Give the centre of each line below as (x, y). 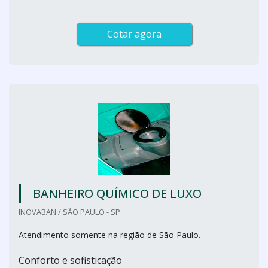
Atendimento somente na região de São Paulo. (109, 235)
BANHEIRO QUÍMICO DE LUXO (117, 194)
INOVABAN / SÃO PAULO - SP (69, 212)
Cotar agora (134, 34)
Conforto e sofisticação (70, 260)
